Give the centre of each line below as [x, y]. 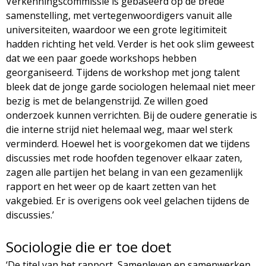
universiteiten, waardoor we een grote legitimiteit [116, 29]
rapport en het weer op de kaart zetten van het [111, 186]
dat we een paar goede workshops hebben [101, 58]
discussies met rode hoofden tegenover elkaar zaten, [124, 158]
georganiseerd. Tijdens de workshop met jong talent [123, 72]
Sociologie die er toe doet [89, 246]
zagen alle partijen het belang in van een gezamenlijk [124, 172]
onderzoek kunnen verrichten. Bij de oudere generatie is [132, 115]
